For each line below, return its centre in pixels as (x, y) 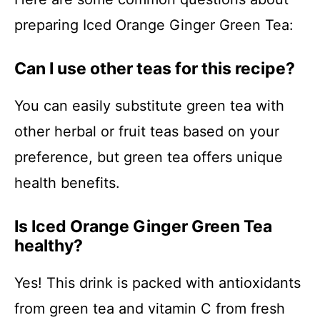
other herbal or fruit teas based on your (147, 131)
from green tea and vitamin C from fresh (150, 309)
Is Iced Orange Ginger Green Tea (143, 226)
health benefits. (67, 183)
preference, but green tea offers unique (149, 157)
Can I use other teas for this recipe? (155, 69)
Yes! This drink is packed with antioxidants (157, 283)
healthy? (49, 246)
